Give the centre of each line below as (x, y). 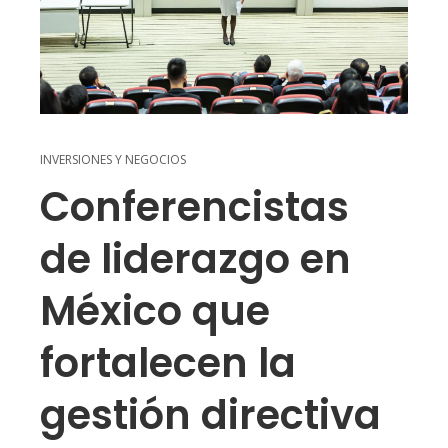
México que (155, 311)
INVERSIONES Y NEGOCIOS (113, 160)
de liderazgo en (195, 259)
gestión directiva (210, 415)
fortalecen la (168, 363)
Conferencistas (194, 207)
